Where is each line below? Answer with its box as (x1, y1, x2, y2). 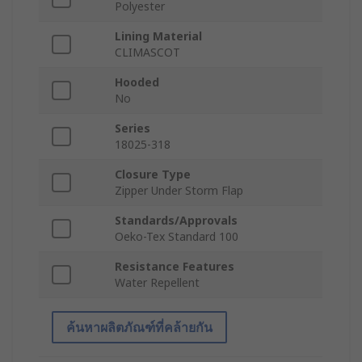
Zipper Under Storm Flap (115, 183, 243, 199)
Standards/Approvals (115, 213, 238, 229)
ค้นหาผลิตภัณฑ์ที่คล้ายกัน (66, 318, 213, 337)
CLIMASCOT (115, 44, 180, 61)
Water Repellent (115, 275, 200, 291)
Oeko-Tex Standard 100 (115, 229, 238, 245)
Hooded (115, 74, 159, 90)
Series (115, 120, 150, 137)
